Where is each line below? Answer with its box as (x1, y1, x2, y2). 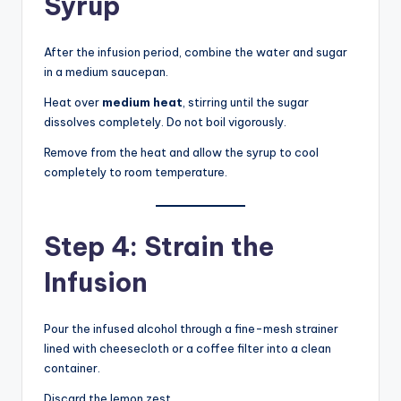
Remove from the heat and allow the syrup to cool (44, 145, 319, 160)
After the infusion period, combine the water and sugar (44, 45, 347, 60)
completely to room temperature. (44, 165, 227, 180)
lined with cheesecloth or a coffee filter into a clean (44, 341, 331, 356)
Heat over (44, 95, 102, 110)
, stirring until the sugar (183, 95, 309, 110)
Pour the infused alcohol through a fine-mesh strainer (44, 321, 338, 337)
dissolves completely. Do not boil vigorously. (44, 115, 286, 130)
